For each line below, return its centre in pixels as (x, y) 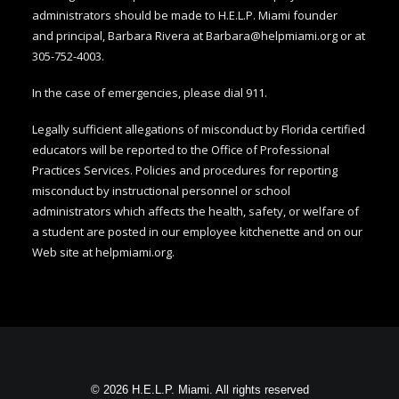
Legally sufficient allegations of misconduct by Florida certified (199, 129)
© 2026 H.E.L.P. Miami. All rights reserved (199, 390)
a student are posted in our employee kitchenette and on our (197, 232)
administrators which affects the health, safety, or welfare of (195, 211)
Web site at (64, 252)
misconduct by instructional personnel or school (161, 191)
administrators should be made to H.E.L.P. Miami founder (185, 15)
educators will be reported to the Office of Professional (181, 150)
